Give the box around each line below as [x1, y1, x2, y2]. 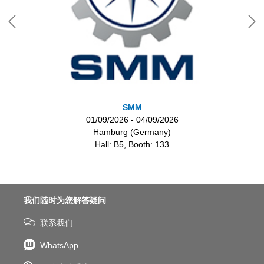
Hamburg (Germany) [93, 127, 171, 137]
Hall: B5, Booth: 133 [95, 139, 169, 149]
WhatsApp [40, 240, 78, 250]
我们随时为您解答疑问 [24, 196, 106, 206]
